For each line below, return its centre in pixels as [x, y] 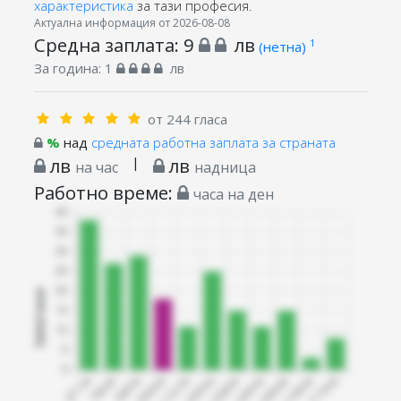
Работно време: [105, 192]
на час [96, 167]
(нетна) [284, 46]
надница [225, 167]
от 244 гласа [188, 119]
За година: [69, 68]
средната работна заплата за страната [213, 142]
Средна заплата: [108, 44]
